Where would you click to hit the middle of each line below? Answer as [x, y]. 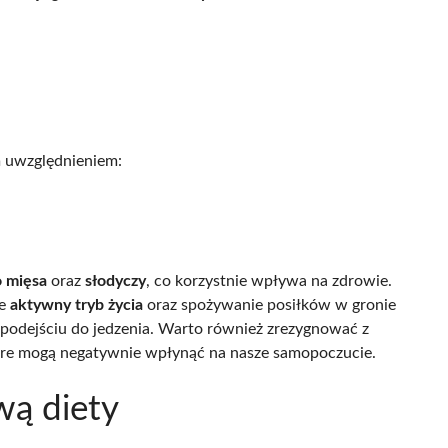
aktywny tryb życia [76, 304]
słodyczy [115, 280]
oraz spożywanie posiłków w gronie [269, 304]
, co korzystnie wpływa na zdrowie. [269, 280]
